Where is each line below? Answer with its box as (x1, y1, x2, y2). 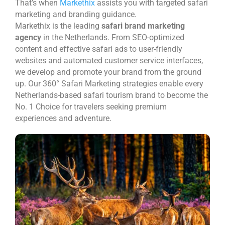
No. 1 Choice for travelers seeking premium (15, 102, 167, 111)
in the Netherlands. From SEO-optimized (41, 33, 184, 42)
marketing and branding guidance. (15, 10, 139, 19)
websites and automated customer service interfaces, (15, 56, 203, 65)
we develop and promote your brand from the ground (15, 67, 201, 77)
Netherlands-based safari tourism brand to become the (15, 90, 208, 100)
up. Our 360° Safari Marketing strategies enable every (15, 79, 203, 88)
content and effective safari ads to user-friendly (15, 44, 182, 54)
